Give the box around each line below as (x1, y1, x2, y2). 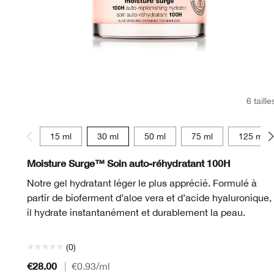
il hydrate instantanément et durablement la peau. (27, 206, 245, 218)
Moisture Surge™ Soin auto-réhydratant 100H (27, 157, 231, 169)
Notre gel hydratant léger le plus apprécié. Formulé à (27, 177, 257, 188)
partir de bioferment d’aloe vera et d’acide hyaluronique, (27, 191, 272, 203)
